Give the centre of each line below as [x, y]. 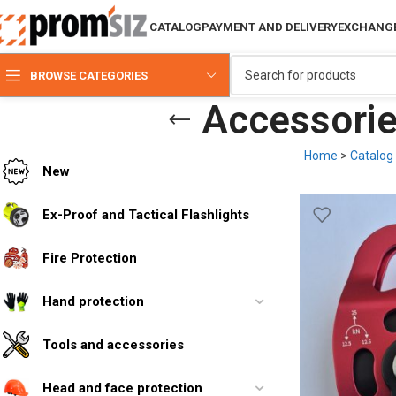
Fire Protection [90, 258]
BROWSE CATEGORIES [89, 75]
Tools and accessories [113, 344]
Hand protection [93, 301]
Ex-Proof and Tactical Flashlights [146, 214]
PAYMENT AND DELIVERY [270, 27]
